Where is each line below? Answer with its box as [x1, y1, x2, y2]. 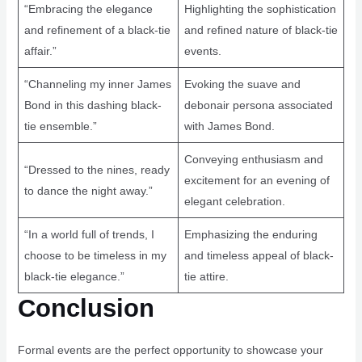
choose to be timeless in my [23, 248, 166, 262]
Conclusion [17, 293, 154, 322]
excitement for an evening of [183, 173, 330, 187]
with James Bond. [183, 119, 275, 133]
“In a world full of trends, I [23, 227, 154, 241]
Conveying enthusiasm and [183, 152, 323, 166]
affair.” [23, 44, 57, 57]
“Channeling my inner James [23, 77, 171, 90]
